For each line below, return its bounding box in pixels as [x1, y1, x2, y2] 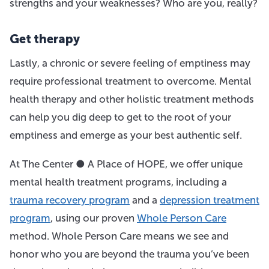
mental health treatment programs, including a [10, 175, 227, 188]
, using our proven [50, 211, 137, 224]
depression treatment [160, 193, 259, 206]
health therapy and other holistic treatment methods [10, 92, 254, 105]
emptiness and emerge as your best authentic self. [10, 128, 242, 141]
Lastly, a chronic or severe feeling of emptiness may [10, 56, 250, 69]
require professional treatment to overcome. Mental [10, 74, 252, 87]
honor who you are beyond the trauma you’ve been [10, 247, 249, 260]
